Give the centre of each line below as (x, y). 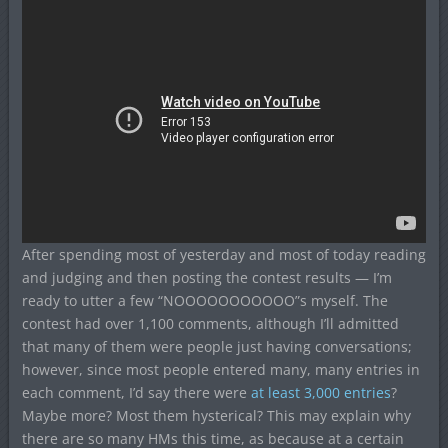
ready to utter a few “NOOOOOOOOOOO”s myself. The (204, 301)
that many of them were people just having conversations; (216, 347)
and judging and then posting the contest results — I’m (206, 278)
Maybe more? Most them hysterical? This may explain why (216, 416)
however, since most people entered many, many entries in (220, 370)
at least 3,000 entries (320, 393)
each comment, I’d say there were (136, 393)
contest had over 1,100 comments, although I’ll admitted (210, 324)
